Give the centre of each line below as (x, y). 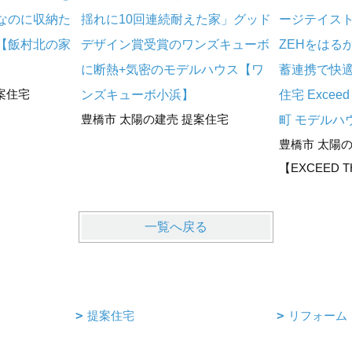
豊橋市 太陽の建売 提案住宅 (154, 119)
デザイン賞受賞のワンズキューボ (175, 45)
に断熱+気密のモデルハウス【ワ (172, 70)
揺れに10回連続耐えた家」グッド (176, 20)
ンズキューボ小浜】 (137, 95)
